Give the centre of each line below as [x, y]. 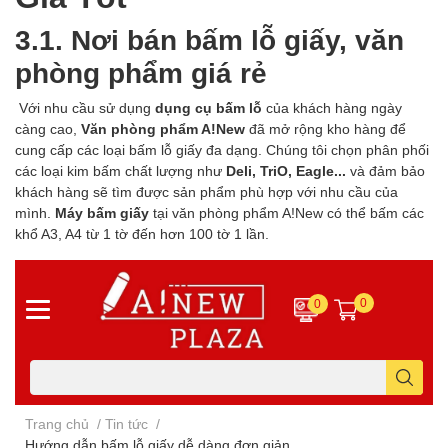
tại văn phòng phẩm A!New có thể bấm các [286, 213]
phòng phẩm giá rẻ [141, 72]
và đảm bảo [385, 171]
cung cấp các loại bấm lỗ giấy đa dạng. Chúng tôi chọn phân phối [222, 150]
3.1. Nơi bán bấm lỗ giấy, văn [209, 39]
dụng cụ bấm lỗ [206, 108]
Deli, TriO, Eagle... [286, 171]
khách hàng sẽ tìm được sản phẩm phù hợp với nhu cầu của [206, 192]
